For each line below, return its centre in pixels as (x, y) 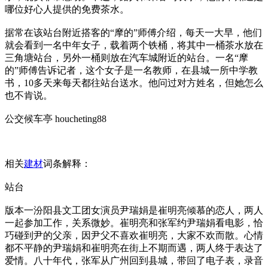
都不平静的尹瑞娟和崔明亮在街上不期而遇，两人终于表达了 (134, 248)
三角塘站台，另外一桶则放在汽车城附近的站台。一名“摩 (127, 58)
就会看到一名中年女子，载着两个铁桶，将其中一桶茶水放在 (134, 45)
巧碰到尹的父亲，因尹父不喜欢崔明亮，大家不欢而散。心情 (134, 235)
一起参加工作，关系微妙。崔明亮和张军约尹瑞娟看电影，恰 (134, 223)
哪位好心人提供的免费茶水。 (67, 9)
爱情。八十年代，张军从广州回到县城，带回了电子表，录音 (134, 261)
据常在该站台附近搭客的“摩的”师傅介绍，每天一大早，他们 (133, 33)
